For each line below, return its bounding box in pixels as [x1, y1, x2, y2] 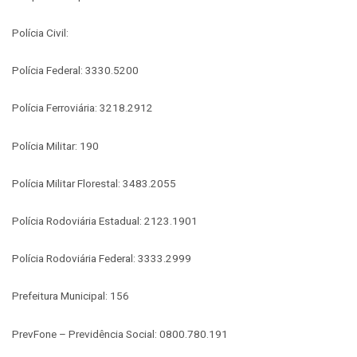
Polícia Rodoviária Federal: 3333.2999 [12, 252, 191, 265]
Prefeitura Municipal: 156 [12, 289, 129, 303]
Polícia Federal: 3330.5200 [12, 64, 139, 77]
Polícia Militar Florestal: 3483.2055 [12, 176, 176, 190]
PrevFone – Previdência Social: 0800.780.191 [12, 327, 228, 340]
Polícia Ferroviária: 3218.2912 [12, 101, 153, 115]
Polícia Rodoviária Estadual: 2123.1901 [12, 214, 198, 227]
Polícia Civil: [12, 26, 69, 40]
